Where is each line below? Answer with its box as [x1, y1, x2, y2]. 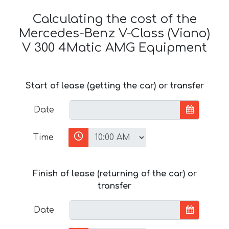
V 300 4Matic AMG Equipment [22, 40, 207, 55]
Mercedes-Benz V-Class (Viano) [19, 26, 210, 40]
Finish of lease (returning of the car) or [32, 169, 197, 178]
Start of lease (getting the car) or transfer [25, 81, 204, 90]
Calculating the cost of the [32, 12, 197, 26]
